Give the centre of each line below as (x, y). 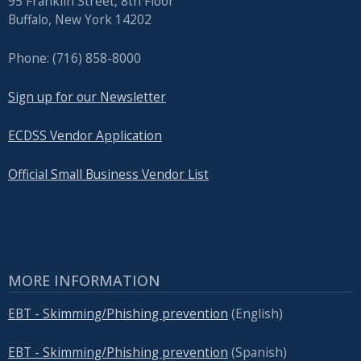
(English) (255, 314)
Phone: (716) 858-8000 (75, 58)
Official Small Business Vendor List (108, 174)
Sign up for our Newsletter (87, 97)
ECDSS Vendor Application (85, 135)
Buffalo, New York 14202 (80, 19)
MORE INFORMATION (84, 280)
